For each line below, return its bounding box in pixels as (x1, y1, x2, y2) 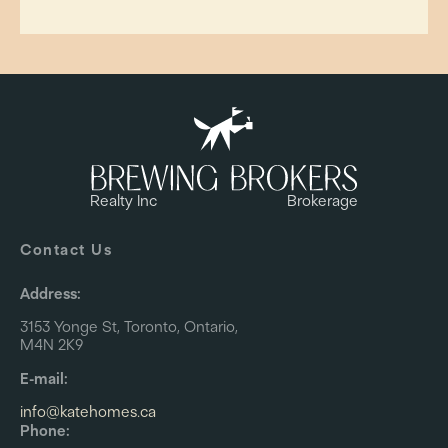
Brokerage (287, 191, 358, 210)
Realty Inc (90, 191, 157, 210)
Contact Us (20, 240, 112, 259)
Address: (20, 284, 80, 303)
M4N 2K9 (20, 335, 83, 354)
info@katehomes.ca (20, 402, 156, 421)
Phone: (20, 421, 69, 440)
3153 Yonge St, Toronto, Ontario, (20, 317, 238, 336)
